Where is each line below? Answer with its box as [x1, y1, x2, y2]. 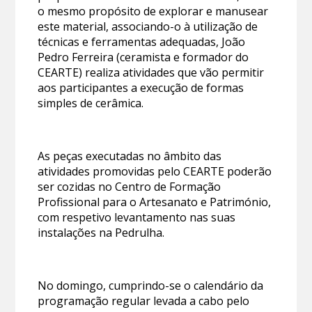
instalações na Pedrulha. [38, 224, 165, 240]
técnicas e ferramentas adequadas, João [38, 33, 246, 49]
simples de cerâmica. [38, 95, 144, 111]
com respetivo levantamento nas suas [38, 209, 236, 225]
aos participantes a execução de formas [38, 79, 244, 95]
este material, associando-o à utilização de [38, 18, 258, 34]
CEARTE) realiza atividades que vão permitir [38, 64, 265, 80]
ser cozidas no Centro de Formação [38, 178, 221, 194]
